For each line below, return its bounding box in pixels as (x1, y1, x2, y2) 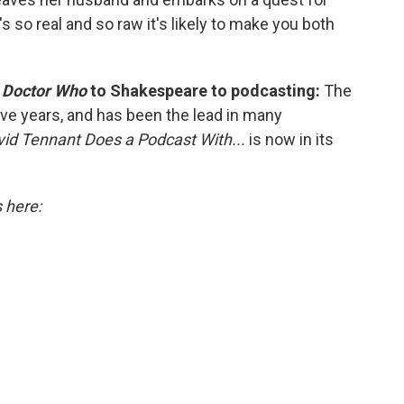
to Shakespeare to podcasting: (87, 81, 324, 100)
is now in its (245, 130, 334, 149)
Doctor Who (2, 81, 87, 100)
